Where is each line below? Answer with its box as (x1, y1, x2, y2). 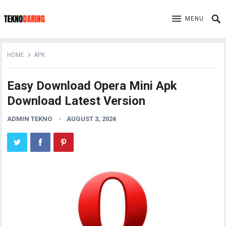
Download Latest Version (7, 94, 146, 108)
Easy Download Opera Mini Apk (7, 79, 178, 93)
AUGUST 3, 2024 (67, 115, 117, 123)
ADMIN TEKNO (7, 115, 52, 123)
